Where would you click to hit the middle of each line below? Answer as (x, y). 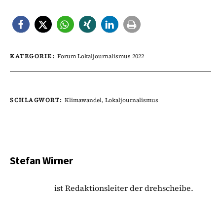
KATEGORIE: (34, 56)
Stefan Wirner (41, 161)
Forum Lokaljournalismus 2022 (100, 56)
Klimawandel (83, 100)
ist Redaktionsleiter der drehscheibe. (124, 188)
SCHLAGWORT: (37, 100)
